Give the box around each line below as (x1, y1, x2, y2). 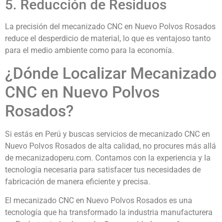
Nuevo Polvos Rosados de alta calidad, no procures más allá (5, 141, 216, 151)
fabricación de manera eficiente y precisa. (5, 176, 150, 186)
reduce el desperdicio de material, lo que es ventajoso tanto (5, 34, 211, 44)
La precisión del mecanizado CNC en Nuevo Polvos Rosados (5, 22, 216, 32)
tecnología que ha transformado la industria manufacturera (5, 208, 213, 218)
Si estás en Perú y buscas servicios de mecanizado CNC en (5, 129, 210, 139)
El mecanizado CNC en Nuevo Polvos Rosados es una (5, 196, 192, 206)
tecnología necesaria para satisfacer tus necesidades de (5, 165, 201, 174)
